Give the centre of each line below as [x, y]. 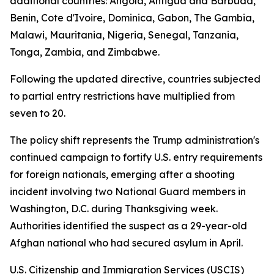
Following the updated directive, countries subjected [135, 79]
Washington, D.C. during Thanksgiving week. [114, 209]
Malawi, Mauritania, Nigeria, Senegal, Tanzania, [124, 35]
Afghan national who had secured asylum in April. [126, 243]
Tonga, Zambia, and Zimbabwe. [85, 52]
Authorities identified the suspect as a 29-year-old [128, 226]
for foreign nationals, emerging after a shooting [122, 174]
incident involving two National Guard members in [128, 191]
